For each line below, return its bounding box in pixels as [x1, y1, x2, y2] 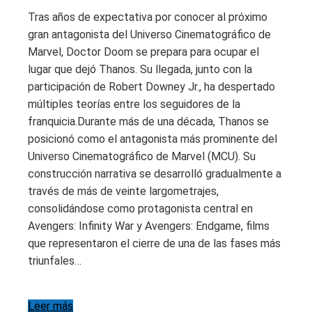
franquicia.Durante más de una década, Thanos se [28, 114, 269, 128]
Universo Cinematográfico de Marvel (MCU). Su [28, 149, 256, 163]
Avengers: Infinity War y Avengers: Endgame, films [28, 219, 270, 233]
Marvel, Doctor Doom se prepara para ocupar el [28, 45, 259, 58]
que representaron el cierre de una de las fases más [28, 236, 281, 250]
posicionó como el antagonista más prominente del [28, 132, 277, 146]
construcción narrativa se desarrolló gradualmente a [28, 166, 281, 180]
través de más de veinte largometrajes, [28, 184, 219, 198]
